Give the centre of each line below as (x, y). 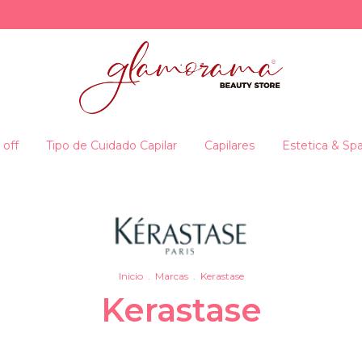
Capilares (229, 145)
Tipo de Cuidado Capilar (112, 145)
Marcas (171, 276)
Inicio (130, 276)
